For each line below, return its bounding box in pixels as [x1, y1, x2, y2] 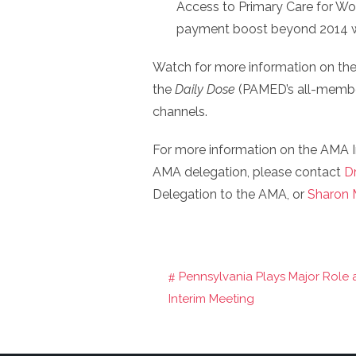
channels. [153, 104, 207, 119]
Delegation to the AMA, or [153, 187, 308, 202]
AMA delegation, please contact [153, 164, 344, 180]
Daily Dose [175, 82, 238, 97]
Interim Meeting [168, 292, 254, 306]
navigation [168, 308, 274, 338]
